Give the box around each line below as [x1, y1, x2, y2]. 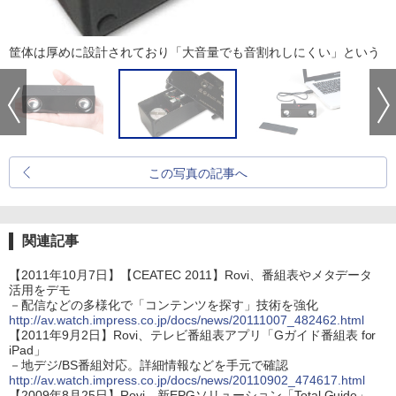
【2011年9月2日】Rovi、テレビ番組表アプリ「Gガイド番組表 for [9, 328, 377, 342]
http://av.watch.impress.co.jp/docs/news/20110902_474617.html [9, 373, 366, 387]
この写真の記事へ [148, 166, 247, 180]
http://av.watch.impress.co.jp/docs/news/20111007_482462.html [9, 313, 365, 327]
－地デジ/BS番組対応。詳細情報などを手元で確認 [9, 358, 288, 372]
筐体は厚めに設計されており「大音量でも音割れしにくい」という [9, 45, 380, 59]
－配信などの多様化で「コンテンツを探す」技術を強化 [9, 298, 318, 312]
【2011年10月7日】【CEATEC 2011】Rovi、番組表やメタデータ [9, 268, 373, 282]
